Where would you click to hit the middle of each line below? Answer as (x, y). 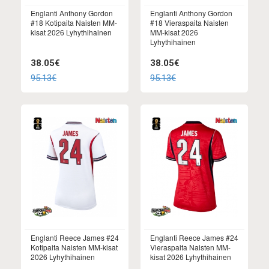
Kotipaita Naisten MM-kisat (74, 247)
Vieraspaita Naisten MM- (190, 247)
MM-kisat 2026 (174, 32)
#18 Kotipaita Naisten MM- (74, 23)
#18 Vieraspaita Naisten (189, 23)
